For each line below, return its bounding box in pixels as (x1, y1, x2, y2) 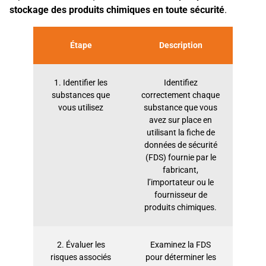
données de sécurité (144, 140, 217, 150)
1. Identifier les (54, 77, 107, 88)
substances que (52, 90, 110, 100)
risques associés (50, 252, 111, 262)
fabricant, (163, 164, 198, 175)
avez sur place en (149, 115, 212, 125)
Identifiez (163, 77, 198, 88)
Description (159, 40, 202, 50)
